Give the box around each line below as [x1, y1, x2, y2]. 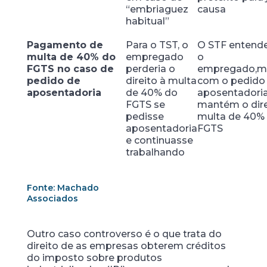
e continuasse [125, 135, 193, 146]
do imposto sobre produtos [26, 252, 162, 263]
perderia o [125, 63, 175, 74]
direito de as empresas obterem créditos [26, 240, 226, 252]
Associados [26, 193, 78, 204]
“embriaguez [125, 4, 188, 15]
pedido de [26, 75, 80, 86]
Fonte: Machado [26, 182, 99, 193]
